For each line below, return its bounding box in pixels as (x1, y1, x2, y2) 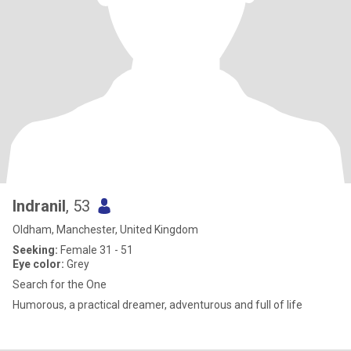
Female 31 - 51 (58, 244, 133, 256)
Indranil (13, 197, 66, 215)
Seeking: (13, 244, 58, 256)
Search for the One (13, 278, 107, 291)
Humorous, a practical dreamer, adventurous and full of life (13, 299, 302, 311)
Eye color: (13, 258, 64, 270)
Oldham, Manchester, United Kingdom (13, 223, 198, 236)
